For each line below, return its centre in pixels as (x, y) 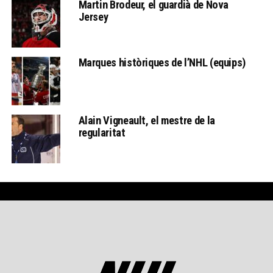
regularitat (102, 132)
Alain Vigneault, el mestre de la (147, 120)
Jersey (93, 16)
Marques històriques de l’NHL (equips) (162, 62)
